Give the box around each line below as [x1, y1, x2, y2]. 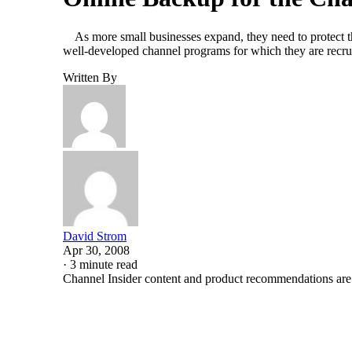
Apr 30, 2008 [63, 243, 130, 257]
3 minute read [70, 257, 137, 271]
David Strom [63, 229, 126, 243]
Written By [63, 70, 117, 84]
